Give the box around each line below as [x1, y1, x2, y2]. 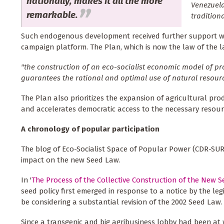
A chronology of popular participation [21, 124, 159, 134]
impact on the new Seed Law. [21, 155, 120, 165]
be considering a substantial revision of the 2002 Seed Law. [21, 197, 222, 207]
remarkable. [26, 8, 78, 20]
